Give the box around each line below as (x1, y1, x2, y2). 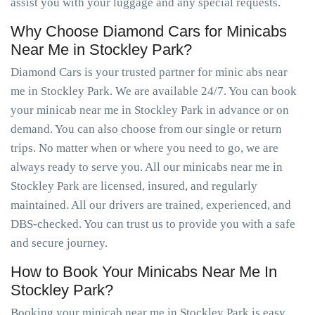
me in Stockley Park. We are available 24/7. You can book (11, 84, 297, 98)
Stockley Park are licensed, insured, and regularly (11, 179, 257, 193)
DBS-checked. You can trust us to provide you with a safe (11, 217, 295, 231)
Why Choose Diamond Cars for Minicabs (11, 22, 287, 40)
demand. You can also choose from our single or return (11, 122, 282, 136)
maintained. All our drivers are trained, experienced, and (11, 198, 291, 212)
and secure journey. (11, 236, 108, 250)
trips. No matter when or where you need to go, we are (11, 141, 278, 155)
